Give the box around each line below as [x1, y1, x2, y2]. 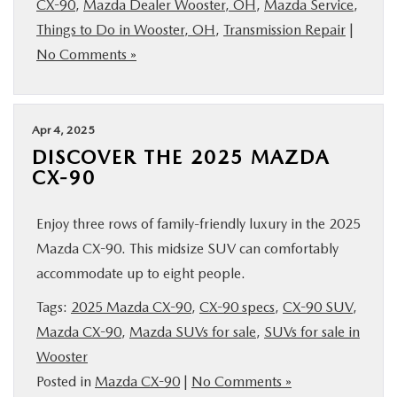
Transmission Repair [223, 21, 346, 38]
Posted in [36, 373, 95, 390]
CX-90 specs [199, 299, 275, 315]
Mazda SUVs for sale [129, 323, 256, 340]
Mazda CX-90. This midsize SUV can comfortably [36, 240, 339, 257]
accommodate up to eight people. [36, 265, 245, 282]
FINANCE [25, 66, 76, 80]
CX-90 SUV [283, 299, 353, 315]
